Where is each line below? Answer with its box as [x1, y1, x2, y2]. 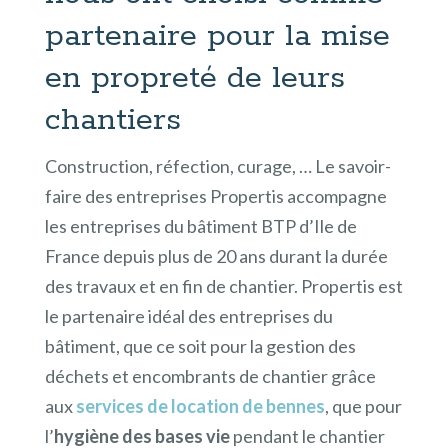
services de [75, 394, 171, 417]
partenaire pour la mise [44, 15, 390, 56]
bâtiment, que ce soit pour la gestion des [44, 334, 356, 357]
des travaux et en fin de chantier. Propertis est [44, 274, 403, 297]
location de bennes [170, 394, 325, 417]
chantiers [44, 99, 181, 140]
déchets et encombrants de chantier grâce [44, 364, 376, 387]
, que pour [324, 394, 402, 417]
